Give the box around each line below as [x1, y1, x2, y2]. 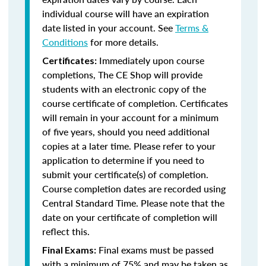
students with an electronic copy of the [42, 82, 206, 96]
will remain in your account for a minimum [42, 110, 218, 124]
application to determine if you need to [42, 153, 204, 167]
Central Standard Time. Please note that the [42, 196, 224, 210]
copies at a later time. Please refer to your [42, 139, 216, 153]
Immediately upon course [97, 53, 204, 67]
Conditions [42, 35, 88, 49]
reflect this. [42, 224, 90, 238]
